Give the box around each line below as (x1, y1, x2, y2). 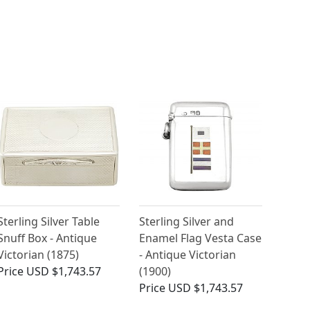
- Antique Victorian (139, 247, 237, 263)
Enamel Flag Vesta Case (139, 230, 262, 246)
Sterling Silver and (139, 214, 235, 230)
